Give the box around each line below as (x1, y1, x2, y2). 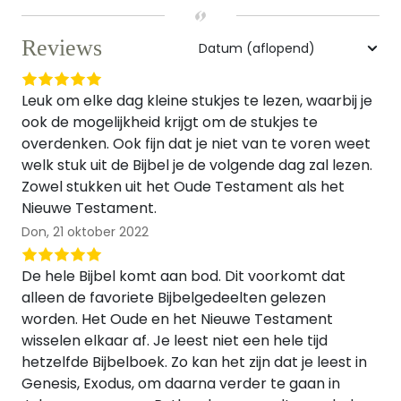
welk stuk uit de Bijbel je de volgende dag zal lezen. (21, 155, 372, 175)
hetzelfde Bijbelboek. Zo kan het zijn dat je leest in (21, 352, 367, 372)
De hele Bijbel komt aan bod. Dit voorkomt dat (21, 266, 346, 286)
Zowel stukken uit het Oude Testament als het (21, 176, 345, 197)
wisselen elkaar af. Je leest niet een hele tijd (21, 330, 328, 351)
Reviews (21, 35, 102, 61)
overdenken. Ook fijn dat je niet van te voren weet (21, 133, 371, 154)
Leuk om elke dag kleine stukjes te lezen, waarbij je (21, 90, 372, 111)
